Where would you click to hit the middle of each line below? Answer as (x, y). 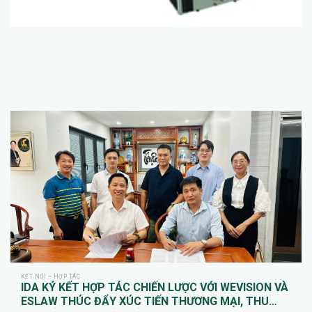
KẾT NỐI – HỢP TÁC (50, 276)
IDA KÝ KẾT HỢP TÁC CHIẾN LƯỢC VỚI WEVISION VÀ (155, 288)
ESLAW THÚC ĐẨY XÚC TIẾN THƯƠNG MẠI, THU (145, 302)
